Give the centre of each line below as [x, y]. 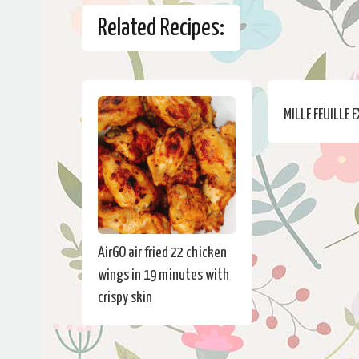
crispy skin [125, 298]
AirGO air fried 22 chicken [162, 253]
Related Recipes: [161, 28]
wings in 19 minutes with [163, 275]
